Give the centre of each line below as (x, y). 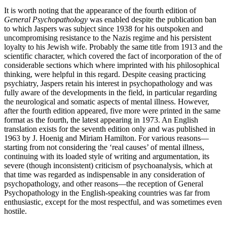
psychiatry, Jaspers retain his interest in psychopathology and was (108, 84)
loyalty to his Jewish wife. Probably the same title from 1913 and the (113, 47)
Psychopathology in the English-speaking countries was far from (107, 193)
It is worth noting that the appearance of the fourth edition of (100, 11)
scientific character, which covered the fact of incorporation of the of (113, 56)
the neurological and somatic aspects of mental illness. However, (107, 102)
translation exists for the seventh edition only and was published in (110, 129)
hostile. (15, 211)
